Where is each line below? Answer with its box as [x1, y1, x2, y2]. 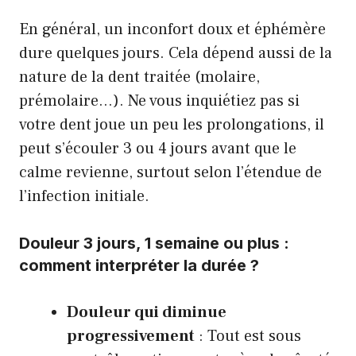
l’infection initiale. [19, 186, 149, 207]
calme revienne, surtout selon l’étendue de [19, 162, 322, 183]
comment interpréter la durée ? [19, 256, 259, 275]
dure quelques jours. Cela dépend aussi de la [19, 43, 332, 64]
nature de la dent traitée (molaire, [19, 67, 260, 87]
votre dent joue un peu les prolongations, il [19, 114, 324, 135]
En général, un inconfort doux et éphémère [19, 19, 326, 40]
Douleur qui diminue [67, 302, 226, 323]
